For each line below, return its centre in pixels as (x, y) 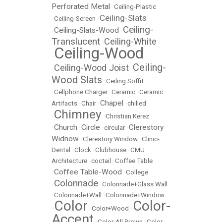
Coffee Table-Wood (88, 172)
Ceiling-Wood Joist (91, 68)
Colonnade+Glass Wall (135, 184)
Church (66, 127)
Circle (91, 127)
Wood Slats (77, 80)
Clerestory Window (110, 139)
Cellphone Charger (81, 92)
